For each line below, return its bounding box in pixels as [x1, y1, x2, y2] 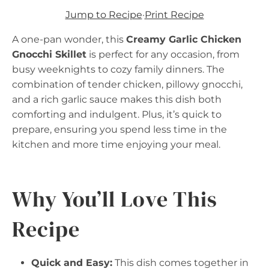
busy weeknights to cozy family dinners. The [12, 63, 225, 75]
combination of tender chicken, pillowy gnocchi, [12, 78, 243, 90]
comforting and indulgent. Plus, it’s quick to [12, 108, 222, 120]
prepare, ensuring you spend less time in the [12, 123, 227, 135]
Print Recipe [144, 8, 204, 20]
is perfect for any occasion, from [86, 48, 240, 60]
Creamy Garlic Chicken [126, 33, 241, 45]
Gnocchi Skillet [12, 48, 86, 60]
